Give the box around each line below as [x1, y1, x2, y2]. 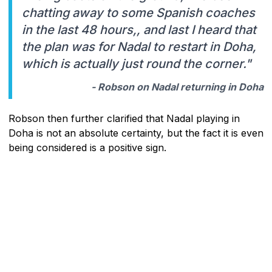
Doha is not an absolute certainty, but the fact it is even [8, 126, 263, 139]
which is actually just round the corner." [22, 56, 251, 71]
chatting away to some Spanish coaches [22, 5, 255, 20]
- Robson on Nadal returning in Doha [91, 80, 263, 93]
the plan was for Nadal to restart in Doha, [22, 39, 256, 54]
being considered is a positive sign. [8, 141, 166, 154]
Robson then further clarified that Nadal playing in [8, 112, 240, 124]
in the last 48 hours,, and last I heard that [22, 22, 256, 37]
